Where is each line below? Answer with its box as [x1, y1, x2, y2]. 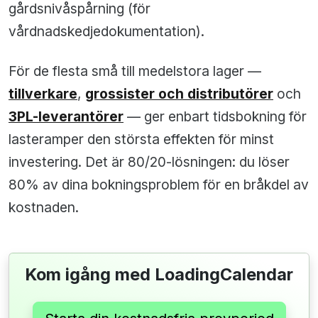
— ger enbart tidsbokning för [124, 108, 307, 126]
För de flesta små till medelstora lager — [9, 62, 261, 80]
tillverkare [9, 85, 77, 103]
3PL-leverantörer [9, 108, 124, 126]
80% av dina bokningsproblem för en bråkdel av [9, 176, 309, 194]
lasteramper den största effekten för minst [9, 131, 274, 148]
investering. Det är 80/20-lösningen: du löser [9, 153, 290, 171]
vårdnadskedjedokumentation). [9, 23, 204, 40]
